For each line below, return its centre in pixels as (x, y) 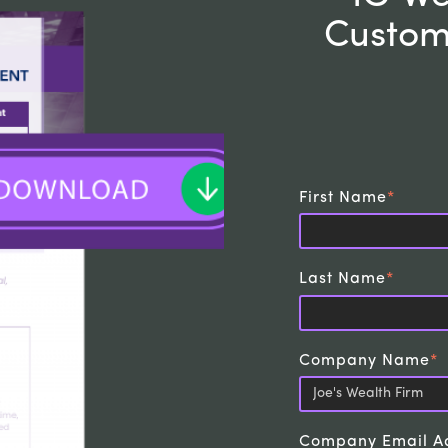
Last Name (342, 279)
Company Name (364, 360)
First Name (343, 198)
